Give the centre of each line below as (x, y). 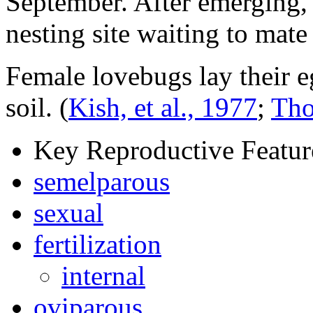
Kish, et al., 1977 (163, 108)
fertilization (97, 245)
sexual (68, 213)
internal (103, 276)
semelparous (102, 182)
